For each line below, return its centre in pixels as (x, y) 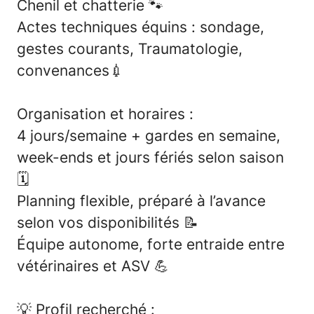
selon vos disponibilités (100, 222)
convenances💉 (70, 70)
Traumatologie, (190, 48)
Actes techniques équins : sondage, (141, 27)
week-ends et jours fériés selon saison (150, 157)
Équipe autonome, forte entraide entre (151, 244)
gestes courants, (77, 48)
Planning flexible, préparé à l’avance (141, 200)
